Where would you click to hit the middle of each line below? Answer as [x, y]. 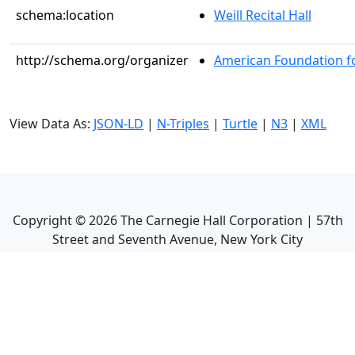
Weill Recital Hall [263, 15]
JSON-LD [118, 124]
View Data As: [52, 124]
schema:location [65, 15]
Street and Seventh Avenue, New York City [177, 239]
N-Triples [183, 124]
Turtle [240, 124]
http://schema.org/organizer [102, 60]
